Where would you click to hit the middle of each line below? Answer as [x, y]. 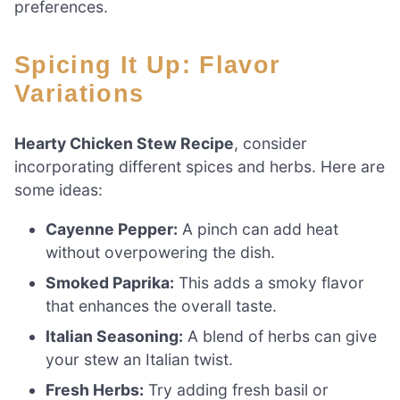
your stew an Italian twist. [140, 359]
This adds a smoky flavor [270, 282]
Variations [79, 93]
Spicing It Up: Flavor [23, 64]
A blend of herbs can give [280, 336]
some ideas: [58, 189]
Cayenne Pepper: [112, 229]
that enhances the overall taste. [162, 305]
